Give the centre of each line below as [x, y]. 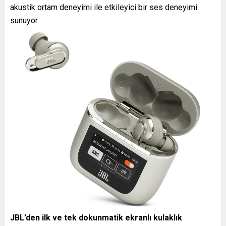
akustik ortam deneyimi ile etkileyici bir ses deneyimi [104, 7]
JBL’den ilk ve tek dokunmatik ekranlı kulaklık [96, 217]
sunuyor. [24, 20]
